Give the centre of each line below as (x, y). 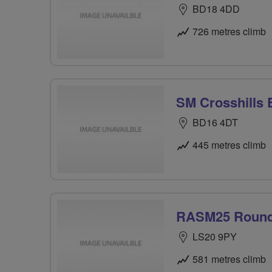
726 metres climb (229, 31)
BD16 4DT (215, 123)
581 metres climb (229, 259)
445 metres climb (229, 145)
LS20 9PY (215, 236)
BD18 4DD (216, 9)
